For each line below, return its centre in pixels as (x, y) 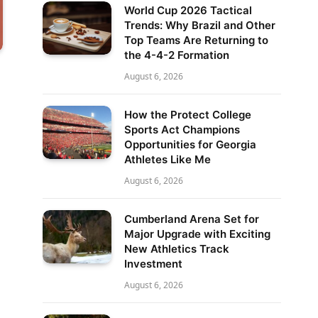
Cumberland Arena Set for (192, 219)
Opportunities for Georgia (190, 144)
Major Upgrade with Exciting (197, 234)
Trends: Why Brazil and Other (200, 25)
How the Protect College (188, 115)
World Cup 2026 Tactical (188, 10)
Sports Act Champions (182, 130)
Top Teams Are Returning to (196, 40)
